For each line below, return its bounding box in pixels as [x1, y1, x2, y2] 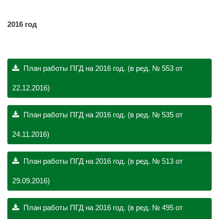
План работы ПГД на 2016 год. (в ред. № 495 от [22, 203, 183, 212]
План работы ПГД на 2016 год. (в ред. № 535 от [22, 110, 183, 119]
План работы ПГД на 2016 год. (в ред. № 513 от [22, 157, 183, 165]
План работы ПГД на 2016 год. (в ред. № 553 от [22, 64, 183, 72]
